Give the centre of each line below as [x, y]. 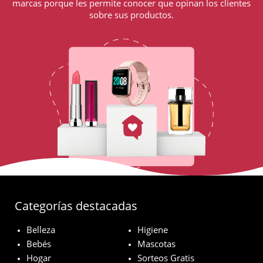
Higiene [153, 230]
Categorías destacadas [76, 206]
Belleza [41, 230]
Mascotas [156, 244]
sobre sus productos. [131, 15]
